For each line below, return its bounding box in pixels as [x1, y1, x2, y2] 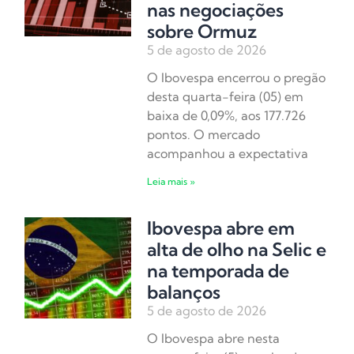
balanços [147, 281, 221, 304]
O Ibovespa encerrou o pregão [147, 70, 326, 86]
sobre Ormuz [147, 20, 258, 43]
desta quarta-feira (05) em [147, 88, 304, 105]
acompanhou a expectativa [147, 145, 309, 162]
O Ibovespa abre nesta [147, 330, 281, 347]
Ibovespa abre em [147, 217, 296, 240]
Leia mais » [147, 175, 196, 188]
